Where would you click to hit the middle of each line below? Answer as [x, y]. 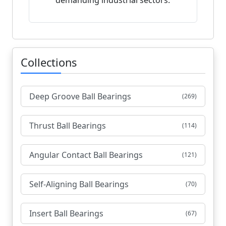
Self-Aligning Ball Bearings [79, 184]
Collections [49, 63]
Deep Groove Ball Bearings [80, 97]
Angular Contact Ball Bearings [86, 155]
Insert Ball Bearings [66, 214]
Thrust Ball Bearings [68, 126]
